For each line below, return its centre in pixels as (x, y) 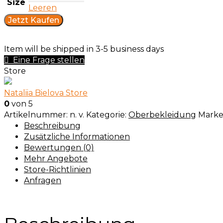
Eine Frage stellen (49, 60)
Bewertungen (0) (59, 148)
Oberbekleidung (162, 115)
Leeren (43, 8)
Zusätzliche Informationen (77, 137)
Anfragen (43, 181)
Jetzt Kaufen (34, 20)
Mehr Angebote (56, 159)
